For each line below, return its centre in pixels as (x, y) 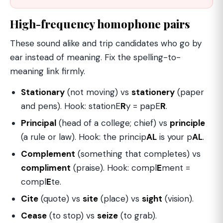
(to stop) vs (72, 216)
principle (187, 123)
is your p (174, 137)
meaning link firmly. (48, 71)
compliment (46, 168)
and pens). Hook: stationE (71, 106)
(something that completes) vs (138, 154)
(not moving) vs (98, 92)
